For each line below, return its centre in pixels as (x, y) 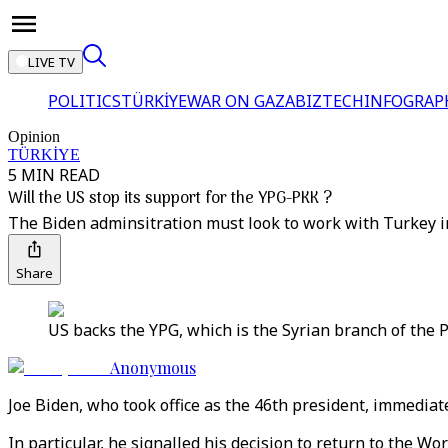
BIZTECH (329, 101)
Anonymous (153, 367)
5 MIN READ (54, 175)
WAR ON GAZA (241, 101)
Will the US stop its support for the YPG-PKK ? (170, 199)
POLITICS (84, 101)
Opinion (34, 136)
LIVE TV (51, 62)
